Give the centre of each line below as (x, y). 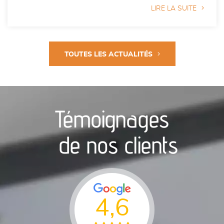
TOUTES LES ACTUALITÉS (108, 54)
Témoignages (112, 119)
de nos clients (112, 145)
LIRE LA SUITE (174, 8)
